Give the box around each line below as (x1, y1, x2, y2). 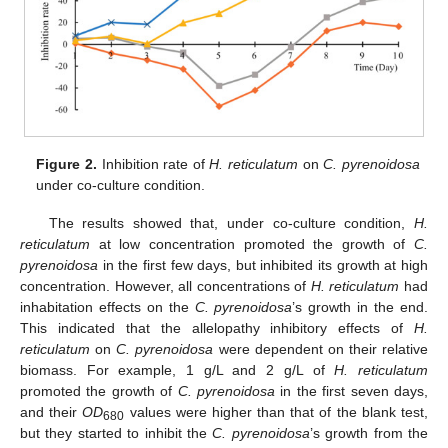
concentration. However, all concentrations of (20, 278, 311, 295)
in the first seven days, (275, 383, 429, 400)
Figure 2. (36, 156, 97, 173)
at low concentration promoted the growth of (90, 236, 414, 253)
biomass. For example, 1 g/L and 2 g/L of (20, 362, 335, 379)
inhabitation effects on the (20, 299, 195, 316)
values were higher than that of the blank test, (124, 404, 429, 421)
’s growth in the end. (292, 299, 429, 316)
